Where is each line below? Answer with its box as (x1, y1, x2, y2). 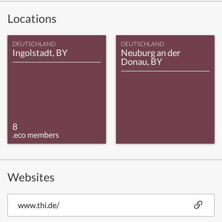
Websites (7, 169, 55, 184)
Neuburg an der (121, 47, 180, 58)
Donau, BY (121, 56, 162, 67)
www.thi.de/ (18, 200, 59, 210)
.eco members (12, 129, 59, 139)
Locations (7, 11, 56, 25)
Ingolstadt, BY (12, 47, 67, 58)
